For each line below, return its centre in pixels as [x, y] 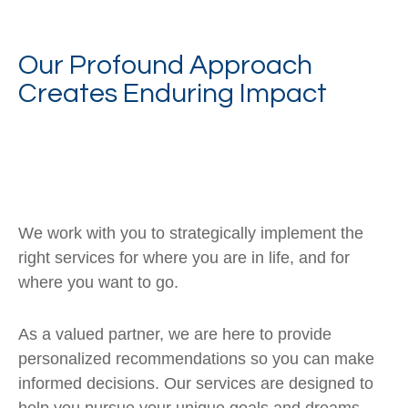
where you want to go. [98, 282]
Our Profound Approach [165, 65]
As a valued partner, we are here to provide [175, 334]
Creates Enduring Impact [173, 93]
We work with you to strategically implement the [191, 233]
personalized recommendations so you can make [196, 359]
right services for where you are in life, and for [184, 258]
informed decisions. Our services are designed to [196, 383]
